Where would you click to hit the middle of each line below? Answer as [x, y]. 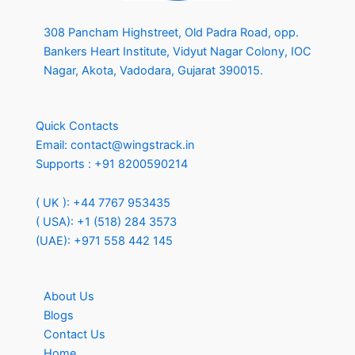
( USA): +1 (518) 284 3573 [106, 222]
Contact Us [74, 335]
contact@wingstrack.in [133, 145]
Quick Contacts [77, 126]
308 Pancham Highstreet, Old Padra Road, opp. [171, 33]
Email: [53, 145]
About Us [69, 297]
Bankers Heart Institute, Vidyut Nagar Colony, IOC [177, 52]
